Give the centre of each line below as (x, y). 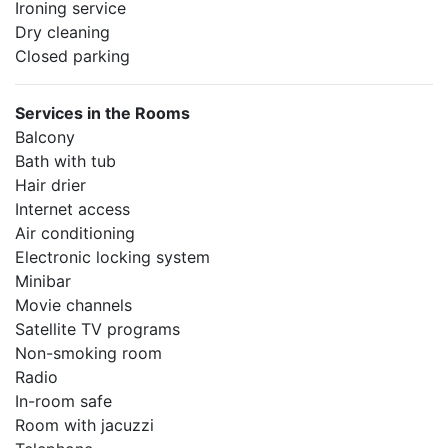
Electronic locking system (112, 257)
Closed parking (72, 56)
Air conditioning (75, 233)
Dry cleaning (62, 32)
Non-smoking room (88, 353)
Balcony (45, 137)
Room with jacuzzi (84, 425)
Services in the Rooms (102, 113)
